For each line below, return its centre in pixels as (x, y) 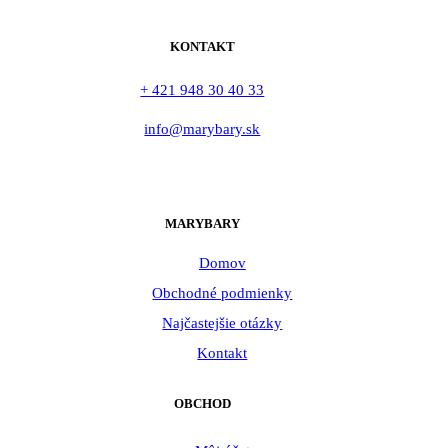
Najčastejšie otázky (222, 322)
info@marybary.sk (202, 128)
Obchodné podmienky (222, 292)
